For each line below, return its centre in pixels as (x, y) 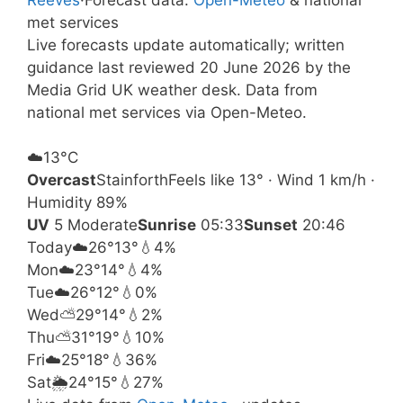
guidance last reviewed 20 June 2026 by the (189, 67)
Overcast (62, 180)
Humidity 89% (77, 202)
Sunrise (167, 225)
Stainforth (132, 180)
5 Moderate (94, 225)
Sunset (271, 225)
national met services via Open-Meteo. (167, 112)
